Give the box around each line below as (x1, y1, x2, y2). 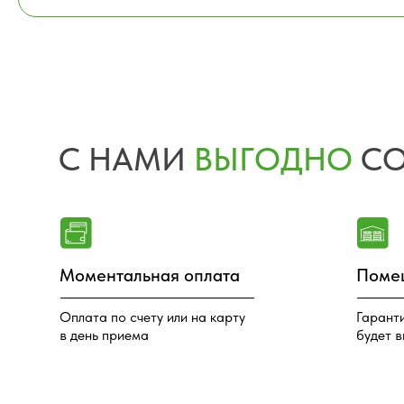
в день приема (52, 118, 133, 134)
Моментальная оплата (52, 62, 215, 82)
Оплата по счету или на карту (52, 102, 219, 118)
